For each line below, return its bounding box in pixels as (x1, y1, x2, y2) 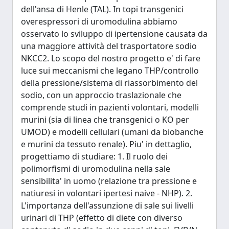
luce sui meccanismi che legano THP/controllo (21, 65, 199, 76)
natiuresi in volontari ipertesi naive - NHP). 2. (21, 188, 192, 199)
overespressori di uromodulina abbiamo (21, 16, 177, 27)
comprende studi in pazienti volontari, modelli (21, 102, 199, 113)
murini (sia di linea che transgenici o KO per (21, 114, 189, 125)
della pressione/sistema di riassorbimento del (21, 77, 198, 88)
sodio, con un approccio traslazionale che (21, 89, 181, 101)
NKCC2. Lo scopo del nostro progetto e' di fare (21, 53, 200, 64)
